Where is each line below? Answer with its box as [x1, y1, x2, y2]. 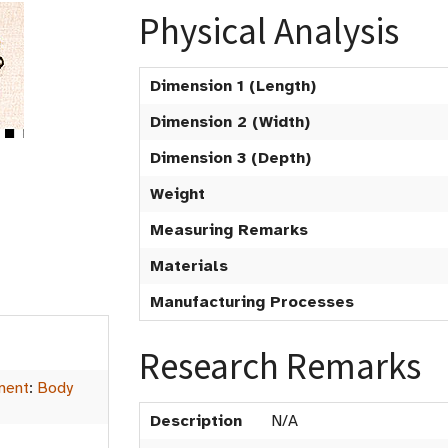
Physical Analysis [139, 8, 399, 54]
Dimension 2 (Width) [150, 112, 310, 132]
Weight [150, 184, 205, 204]
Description [150, 411, 242, 431]
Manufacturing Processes [150, 292, 354, 312]
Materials [150, 256, 228, 276]
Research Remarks [139, 343, 421, 389]
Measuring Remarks [150, 220, 308, 240]
